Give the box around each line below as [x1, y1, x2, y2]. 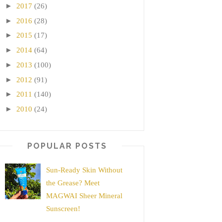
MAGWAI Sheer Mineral [46, 191, 122, 200]
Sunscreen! [46, 204, 80, 213]
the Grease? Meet [46, 178, 100, 187]
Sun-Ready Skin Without [46, 166, 122, 174]
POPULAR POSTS [27, 141, 107, 151]
